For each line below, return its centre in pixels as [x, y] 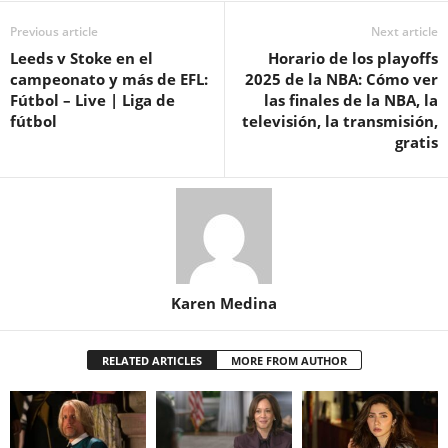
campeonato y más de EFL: [109, 79]
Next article [404, 32]
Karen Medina [224, 303]
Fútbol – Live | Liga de [92, 100]
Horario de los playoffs [353, 58]
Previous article [54, 32]
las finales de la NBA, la [351, 100]
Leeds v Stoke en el [81, 58]
